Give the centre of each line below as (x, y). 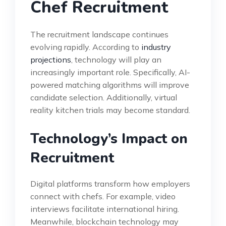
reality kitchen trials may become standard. (110, 110)
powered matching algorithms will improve (110, 84)
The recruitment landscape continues (99, 34)
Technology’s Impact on (109, 138)
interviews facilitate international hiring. (105, 209)
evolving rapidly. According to (86, 47)
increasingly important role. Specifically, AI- (110, 72)
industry (156, 47)
